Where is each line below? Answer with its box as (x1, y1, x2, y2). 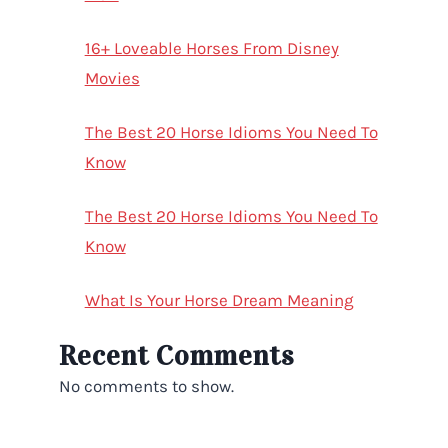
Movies (84, 67, 140, 88)
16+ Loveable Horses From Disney (84, 37, 339, 58)
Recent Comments (59, 339, 295, 374)
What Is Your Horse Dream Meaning (84, 289, 354, 310)
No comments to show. (59, 376, 235, 397)
